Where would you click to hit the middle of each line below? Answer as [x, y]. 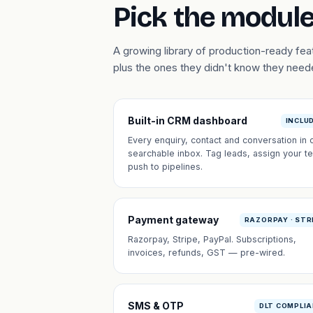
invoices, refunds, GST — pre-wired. [206, 253]
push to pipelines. [165, 167]
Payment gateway [173, 220]
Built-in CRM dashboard [188, 121]
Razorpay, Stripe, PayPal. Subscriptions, [212, 239]
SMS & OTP [156, 306]
